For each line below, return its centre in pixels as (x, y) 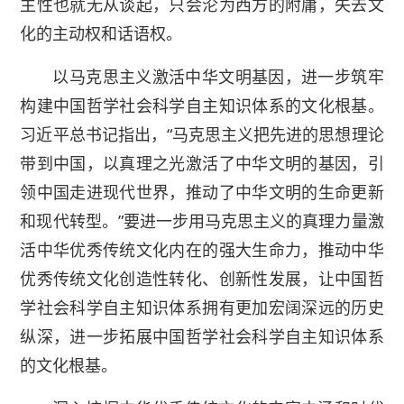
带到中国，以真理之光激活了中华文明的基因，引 (202, 164)
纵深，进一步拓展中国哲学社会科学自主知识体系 (202, 337)
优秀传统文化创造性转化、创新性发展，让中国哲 (202, 279)
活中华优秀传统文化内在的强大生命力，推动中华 (202, 250)
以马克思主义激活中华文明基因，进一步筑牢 (218, 77)
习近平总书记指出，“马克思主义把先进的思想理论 (202, 135)
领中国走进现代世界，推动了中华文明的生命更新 (202, 193)
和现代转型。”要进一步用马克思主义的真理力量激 (202, 221)
